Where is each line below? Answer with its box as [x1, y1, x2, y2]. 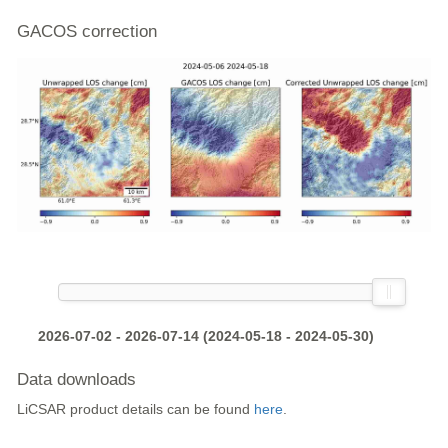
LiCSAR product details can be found [17, 401, 255, 418]
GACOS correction [17, 22, 158, 42]
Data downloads [17, 370, 137, 390]
